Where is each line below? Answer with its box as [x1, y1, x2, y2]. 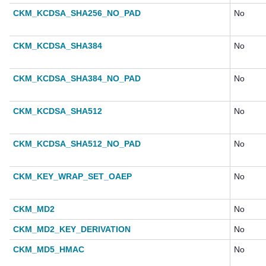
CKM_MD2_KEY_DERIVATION [13, 224, 131, 235]
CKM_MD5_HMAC [13, 245, 84, 255]
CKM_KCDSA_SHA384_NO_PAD [13, 74, 141, 84]
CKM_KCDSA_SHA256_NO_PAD [13, 8, 141, 18]
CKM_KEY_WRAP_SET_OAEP [13, 172, 132, 182]
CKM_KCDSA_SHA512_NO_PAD [13, 139, 141, 149]
